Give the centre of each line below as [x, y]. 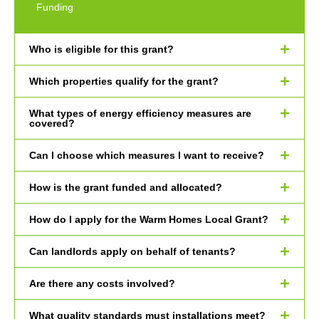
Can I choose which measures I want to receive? [147, 155]
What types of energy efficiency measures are [140, 113]
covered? [52, 123]
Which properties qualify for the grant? [124, 81]
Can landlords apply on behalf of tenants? [132, 251]
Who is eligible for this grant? [101, 49]
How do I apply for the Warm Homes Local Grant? [149, 219]
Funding [55, 7]
